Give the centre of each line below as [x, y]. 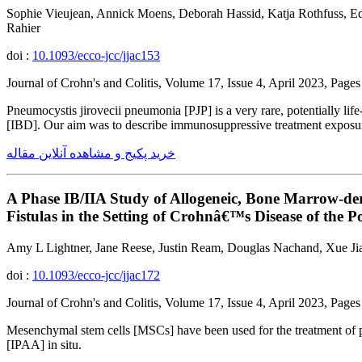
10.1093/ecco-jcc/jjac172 [96, 275]
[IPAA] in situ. [44, 344]
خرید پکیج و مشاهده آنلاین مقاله [91, 153]
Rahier [23, 27]
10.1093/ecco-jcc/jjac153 [96, 55]
